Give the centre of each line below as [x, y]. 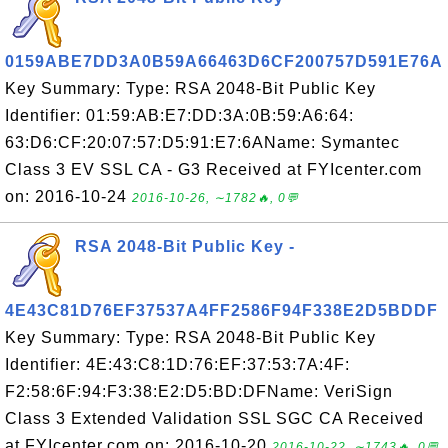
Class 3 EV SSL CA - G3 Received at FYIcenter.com [213, 169]
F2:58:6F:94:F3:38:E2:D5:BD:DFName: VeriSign [199, 391]
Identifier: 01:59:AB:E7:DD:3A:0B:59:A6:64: [179, 115]
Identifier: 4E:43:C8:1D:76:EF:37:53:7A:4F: [177, 364]
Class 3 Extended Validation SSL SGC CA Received [214, 418]
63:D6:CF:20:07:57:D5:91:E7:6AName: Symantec [202, 142]
